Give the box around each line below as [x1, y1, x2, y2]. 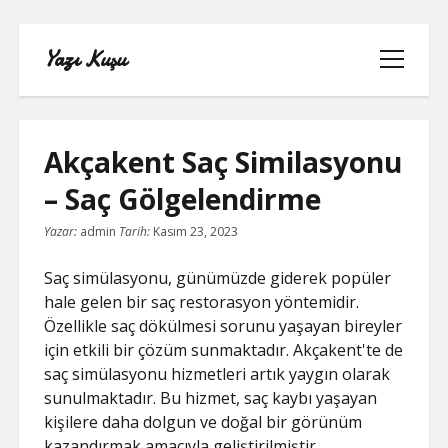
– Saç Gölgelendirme [44, 180, 322, 218]
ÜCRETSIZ [182, 325, 266, 347]
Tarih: [119, 223, 154, 240]
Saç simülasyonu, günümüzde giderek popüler [44, 267, 392, 289]
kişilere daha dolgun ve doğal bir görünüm [44, 411, 363, 433]
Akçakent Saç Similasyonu [44, 143, 403, 181]
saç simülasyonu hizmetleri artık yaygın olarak [44, 363, 391, 385]
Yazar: [44, 223, 78, 240]
